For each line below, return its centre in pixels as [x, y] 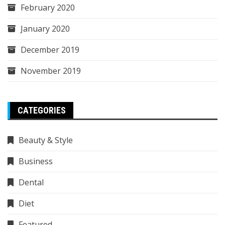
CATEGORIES [42, 110]
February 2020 [48, 8]
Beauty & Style [46, 140]
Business [36, 161]
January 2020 [45, 29]
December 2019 [50, 50]
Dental [31, 183]
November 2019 [51, 71]
